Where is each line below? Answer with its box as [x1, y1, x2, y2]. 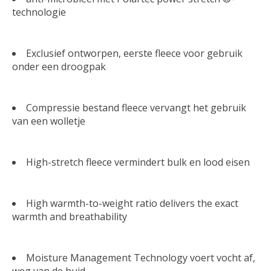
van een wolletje [12, 114, 88, 128]
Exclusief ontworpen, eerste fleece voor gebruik [26, 46, 243, 60]
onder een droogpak [12, 59, 111, 73]
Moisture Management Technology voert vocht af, [26, 250, 255, 264]
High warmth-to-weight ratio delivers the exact [26, 196, 238, 210]
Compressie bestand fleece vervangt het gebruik [26, 100, 246, 114]
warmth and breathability [12, 209, 129, 223]
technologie [12, 5, 66, 19]
